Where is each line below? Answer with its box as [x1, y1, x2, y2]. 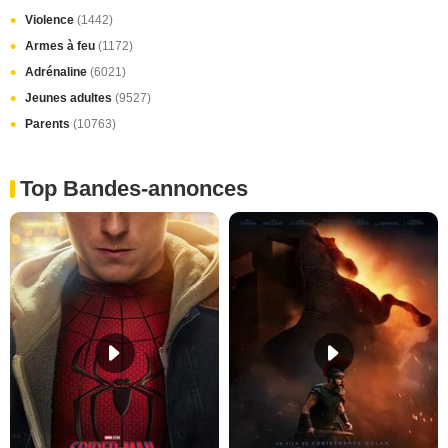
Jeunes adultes [25, 90, 115, 105]
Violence [25, 12, 77, 27]
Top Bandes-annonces [20, 175, 248, 201]
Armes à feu [25, 38, 98, 53]
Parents [25, 116, 73, 131]
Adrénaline [25, 64, 90, 79]
